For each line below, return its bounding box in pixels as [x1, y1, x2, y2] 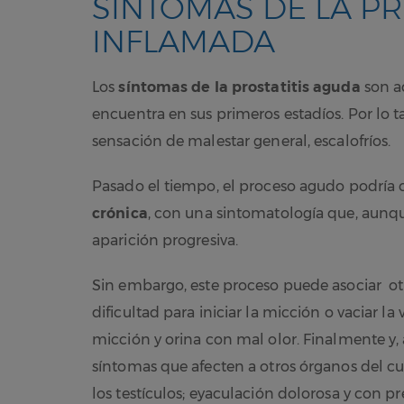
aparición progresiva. [92, 231, 239, 249]
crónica [92, 204, 148, 222]
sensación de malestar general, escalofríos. [92, 132, 391, 150]
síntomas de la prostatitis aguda [118, 78, 361, 96]
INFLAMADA [92, 22, 275, 60]
